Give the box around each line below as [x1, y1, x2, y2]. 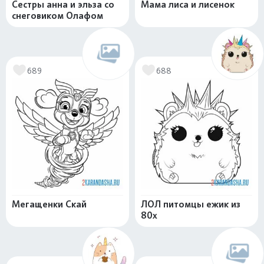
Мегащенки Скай [12, 199, 87, 210]
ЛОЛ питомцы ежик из [141, 199, 240, 210]
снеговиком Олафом [12, 10, 103, 21]
